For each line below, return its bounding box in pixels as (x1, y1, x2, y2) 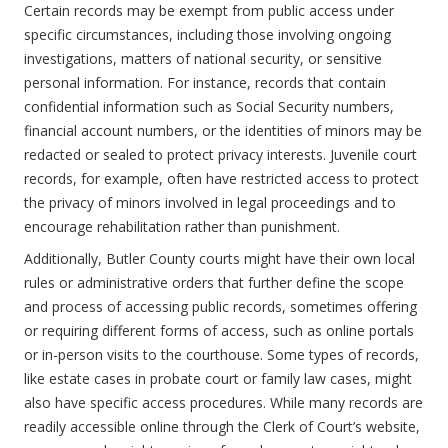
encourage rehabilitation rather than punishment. (24, 217, 340, 236)
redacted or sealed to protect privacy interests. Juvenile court (24, 145, 417, 164)
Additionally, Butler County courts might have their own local (24, 249, 415, 268)
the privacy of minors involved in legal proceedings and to (24, 193, 396, 212)
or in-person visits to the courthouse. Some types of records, (24, 345, 419, 364)
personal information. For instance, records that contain (24, 73, 386, 92)
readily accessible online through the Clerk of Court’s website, (24, 417, 420, 436)
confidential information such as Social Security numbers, (24, 97, 394, 116)
